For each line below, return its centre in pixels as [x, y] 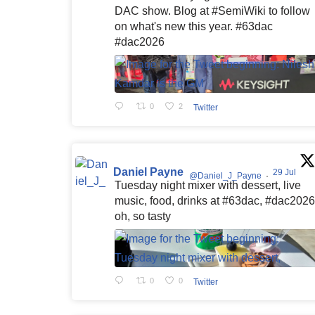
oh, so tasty [143, 217]
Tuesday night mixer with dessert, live [208, 186]
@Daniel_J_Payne [225, 175]
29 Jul [285, 172]
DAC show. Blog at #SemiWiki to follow [212, 11]
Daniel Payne [148, 172]
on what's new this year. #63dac [194, 27]
